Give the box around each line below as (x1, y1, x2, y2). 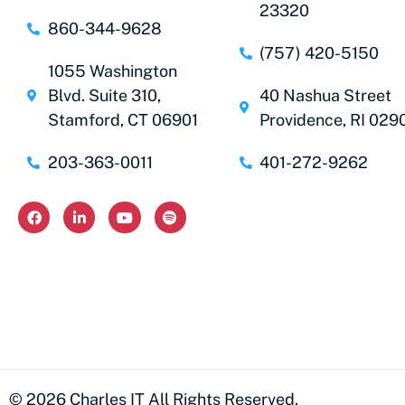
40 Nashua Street (259, 86, 392, 106)
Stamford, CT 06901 (47, 110, 198, 130)
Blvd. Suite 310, (47, 86, 161, 106)
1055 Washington (47, 61, 177, 81)
